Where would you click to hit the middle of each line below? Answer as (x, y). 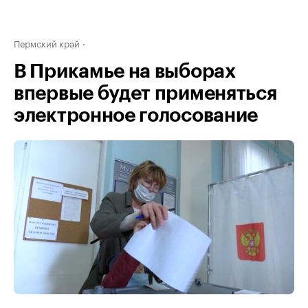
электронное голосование (136, 115)
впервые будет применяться (145, 93)
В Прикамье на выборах (125, 71)
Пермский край (47, 43)
